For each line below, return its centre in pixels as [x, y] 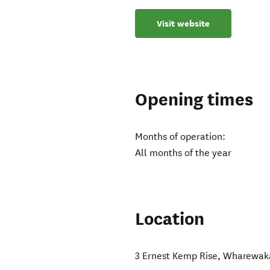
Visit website [184, 24]
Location [170, 219]
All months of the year [184, 153]
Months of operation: [181, 137]
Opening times [194, 100]
